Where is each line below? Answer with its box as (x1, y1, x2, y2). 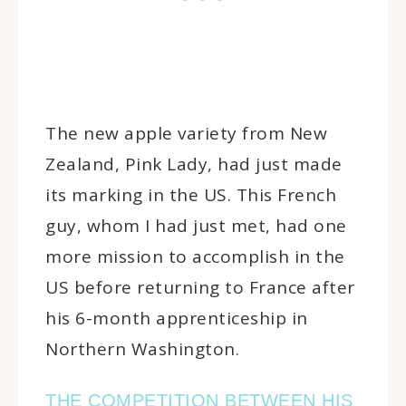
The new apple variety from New (45, 121, 327, 145)
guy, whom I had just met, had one (45, 213, 347, 237)
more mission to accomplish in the (45, 244, 345, 268)
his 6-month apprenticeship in (45, 305, 308, 330)
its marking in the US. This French (45, 182, 336, 207)
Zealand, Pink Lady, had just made (45, 151, 343, 176)
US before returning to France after (45, 275, 355, 299)
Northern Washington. (45, 336, 239, 361)
